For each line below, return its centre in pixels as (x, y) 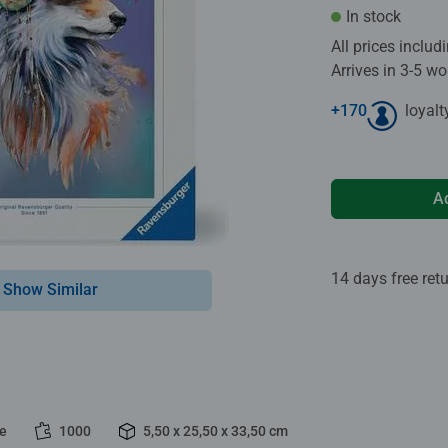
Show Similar (50, 289)
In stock (373, 16)
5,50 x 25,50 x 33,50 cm (215, 430)
